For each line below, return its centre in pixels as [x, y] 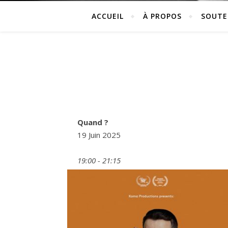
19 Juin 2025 [99, 135]
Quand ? [93, 122]
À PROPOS [162, 16]
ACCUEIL [108, 16]
